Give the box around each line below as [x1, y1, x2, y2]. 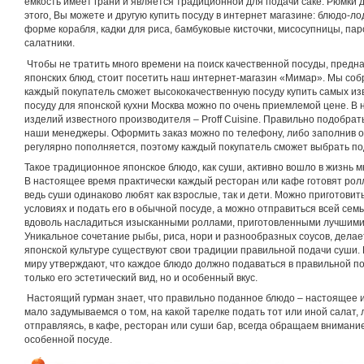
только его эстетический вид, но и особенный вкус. [24, 271, 258, 284]
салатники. [24, 37, 75, 50]
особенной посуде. [24, 334, 112, 346]
